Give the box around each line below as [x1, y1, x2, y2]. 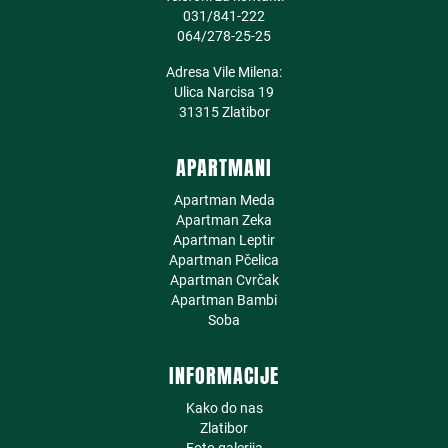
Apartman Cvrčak [169, 272, 279, 288]
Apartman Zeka [176, 212, 272, 228]
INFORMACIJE [169, 360, 279, 391]
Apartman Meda [173, 192, 275, 208]
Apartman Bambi [171, 292, 277, 308]
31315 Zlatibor [178, 104, 270, 120]
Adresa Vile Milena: [166, 64, 282, 80]
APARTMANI [176, 152, 272, 183]
